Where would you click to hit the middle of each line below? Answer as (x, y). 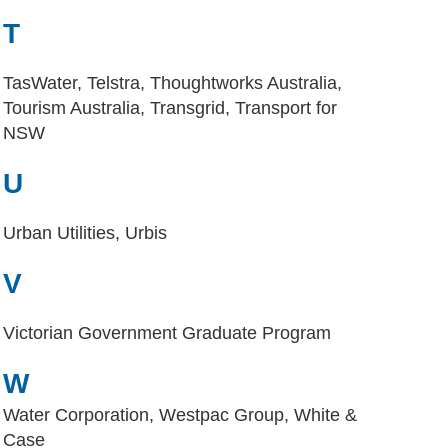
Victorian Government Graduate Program (167, 333)
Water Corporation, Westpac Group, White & (180, 415)
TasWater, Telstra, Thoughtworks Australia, (172, 83)
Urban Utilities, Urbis (85, 233)
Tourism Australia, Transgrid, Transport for (170, 108)
